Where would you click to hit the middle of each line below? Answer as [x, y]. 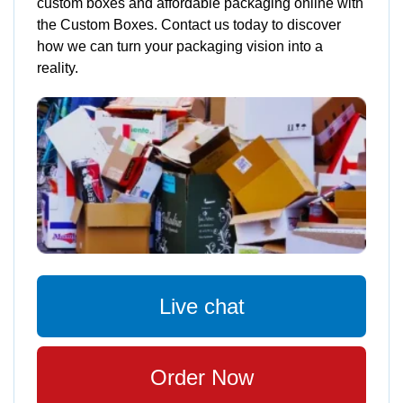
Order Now [201, 378]
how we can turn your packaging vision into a [180, 46]
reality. [58, 68]
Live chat [201, 307]
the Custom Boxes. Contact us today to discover [189, 25]
